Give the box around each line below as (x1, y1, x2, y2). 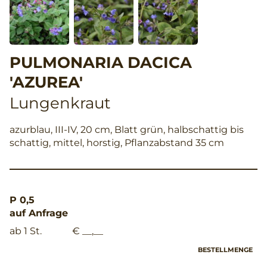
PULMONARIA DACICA (10, 52, 192, 72)
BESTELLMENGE (198, 245, 253, 254)
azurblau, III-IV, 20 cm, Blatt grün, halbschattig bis (10, 123, 244, 135)
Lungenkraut (10, 93, 111, 113)
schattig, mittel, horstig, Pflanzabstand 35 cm (10, 136, 224, 148)
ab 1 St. (10, 225, 42, 237)
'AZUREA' (10, 72, 83, 92)
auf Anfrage (10, 207, 68, 219)
